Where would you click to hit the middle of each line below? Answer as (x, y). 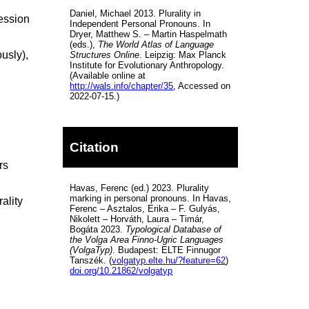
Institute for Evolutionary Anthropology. (147, 65)
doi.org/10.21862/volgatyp (121, 271)
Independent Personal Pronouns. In (140, 23)
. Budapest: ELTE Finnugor (167, 250)
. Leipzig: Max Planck (183, 54)
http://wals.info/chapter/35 (122, 86)
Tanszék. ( (91, 260)
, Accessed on (202, 86)
